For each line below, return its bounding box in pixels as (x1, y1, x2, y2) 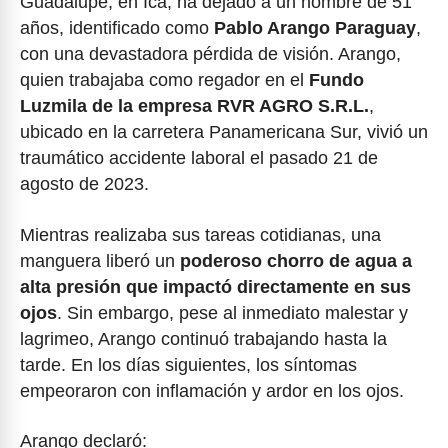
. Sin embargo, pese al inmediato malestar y (57, 302, 408, 323)
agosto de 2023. (20, 174, 149, 194)
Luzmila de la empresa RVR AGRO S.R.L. (20, 96, 369, 116)
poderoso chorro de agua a (180, 250, 412, 271)
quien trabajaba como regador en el (20, 70, 309, 90)
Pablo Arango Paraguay (214, 18, 416, 38)
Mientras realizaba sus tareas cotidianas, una (20, 224, 381, 245)
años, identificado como (20, 18, 214, 38)
